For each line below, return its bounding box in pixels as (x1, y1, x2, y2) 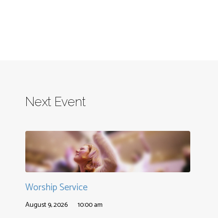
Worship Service (25, 180, 88, 196)
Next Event (25, 94, 86, 109)
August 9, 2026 (25, 199, 68, 211)
